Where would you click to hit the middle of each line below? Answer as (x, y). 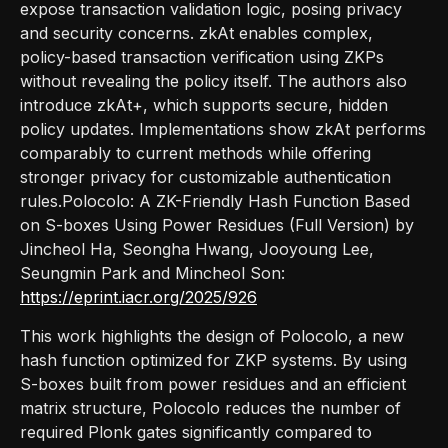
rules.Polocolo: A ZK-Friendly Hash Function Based (215, 200)
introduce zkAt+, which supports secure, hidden (204, 104)
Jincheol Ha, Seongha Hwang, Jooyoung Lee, (197, 248)
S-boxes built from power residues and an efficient (213, 383)
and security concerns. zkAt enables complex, (196, 32)
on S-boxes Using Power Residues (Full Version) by (217, 224)
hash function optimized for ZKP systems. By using (213, 359)
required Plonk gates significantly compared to (196, 431)
